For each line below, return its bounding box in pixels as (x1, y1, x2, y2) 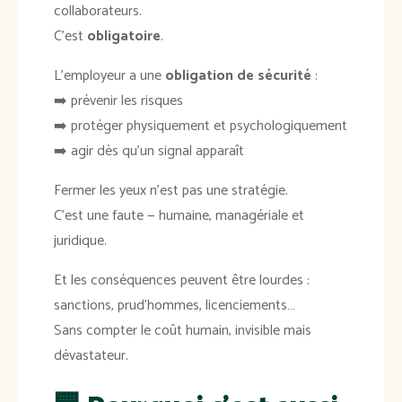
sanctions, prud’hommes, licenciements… (54, 293, 295, 319)
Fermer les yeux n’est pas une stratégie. (54, 179, 288, 204)
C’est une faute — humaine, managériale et (54, 204, 304, 229)
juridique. (54, 229, 107, 254)
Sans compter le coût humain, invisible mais (54, 319, 311, 344)
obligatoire (87, 24, 161, 49)
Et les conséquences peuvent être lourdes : (54, 268, 310, 293)
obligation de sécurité (165, 64, 311, 89)
